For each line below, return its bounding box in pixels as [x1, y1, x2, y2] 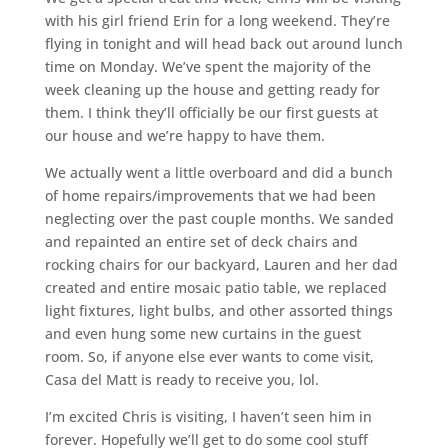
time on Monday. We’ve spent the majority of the [44, 56, 371, 76]
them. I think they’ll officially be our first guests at [44, 102, 378, 122]
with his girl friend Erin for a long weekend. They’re [44, 10, 390, 30]
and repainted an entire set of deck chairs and [44, 231, 358, 251]
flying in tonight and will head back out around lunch [44, 33, 403, 53]
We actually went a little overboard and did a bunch [44, 162, 393, 182]
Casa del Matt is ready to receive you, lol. [44, 369, 319, 389]
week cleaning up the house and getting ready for [44, 79, 380, 99]
